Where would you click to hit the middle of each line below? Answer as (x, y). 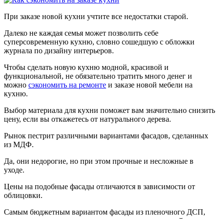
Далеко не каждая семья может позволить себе (81, 33)
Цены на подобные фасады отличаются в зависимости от (99, 186)
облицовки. (23, 195)
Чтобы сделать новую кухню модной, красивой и (86, 67)
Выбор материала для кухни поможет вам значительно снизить (109, 110)
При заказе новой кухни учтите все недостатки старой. (96, 16)
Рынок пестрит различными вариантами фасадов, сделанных (106, 135)
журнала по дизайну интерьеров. (59, 50)
